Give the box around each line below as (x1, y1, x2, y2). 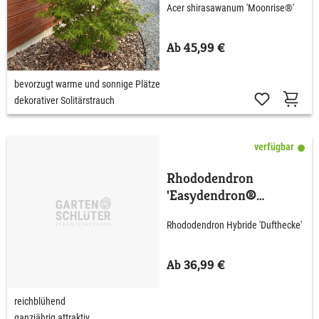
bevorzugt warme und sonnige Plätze (14, 78, 160, 90)
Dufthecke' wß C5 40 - (167, 203, 301, 221)
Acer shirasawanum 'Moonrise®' (167, 2, 294, 14)
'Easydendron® (167, 186, 256, 204)
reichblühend (14, 295, 66, 307)
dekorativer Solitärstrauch (14, 94, 115, 106)
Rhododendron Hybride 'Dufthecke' (167, 219, 302, 231)
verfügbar (254, 140, 294, 152)
